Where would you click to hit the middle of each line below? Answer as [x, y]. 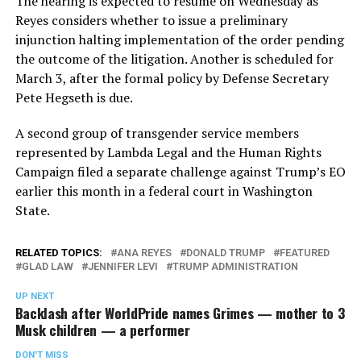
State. [32, 210]
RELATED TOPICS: [58, 252]
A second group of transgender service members [157, 133]
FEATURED [304, 252]
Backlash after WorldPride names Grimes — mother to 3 [180, 312]
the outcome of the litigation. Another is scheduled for [174, 58]
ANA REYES [144, 252]
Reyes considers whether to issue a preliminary [151, 20]
